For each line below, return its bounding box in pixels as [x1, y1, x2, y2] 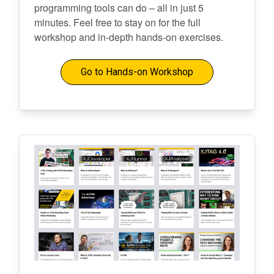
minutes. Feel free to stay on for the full [34, 15, 201, 29]
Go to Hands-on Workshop [80, 66, 193, 78]
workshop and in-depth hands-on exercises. [34, 30, 223, 44]
